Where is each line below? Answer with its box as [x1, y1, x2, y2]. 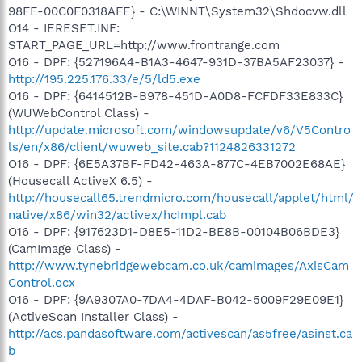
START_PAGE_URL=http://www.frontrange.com [8, 37, 280, 53]
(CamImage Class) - [8, 241, 121, 256]
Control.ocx [8, 275, 75, 290]
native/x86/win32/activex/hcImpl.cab [8, 207, 226, 222]
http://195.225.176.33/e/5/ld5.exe [8, 71, 200, 86]
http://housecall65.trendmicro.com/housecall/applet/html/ [8, 190, 354, 205]
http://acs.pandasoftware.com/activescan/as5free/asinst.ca [8, 326, 352, 341]
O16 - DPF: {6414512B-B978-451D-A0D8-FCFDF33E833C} [8, 88, 343, 103]
